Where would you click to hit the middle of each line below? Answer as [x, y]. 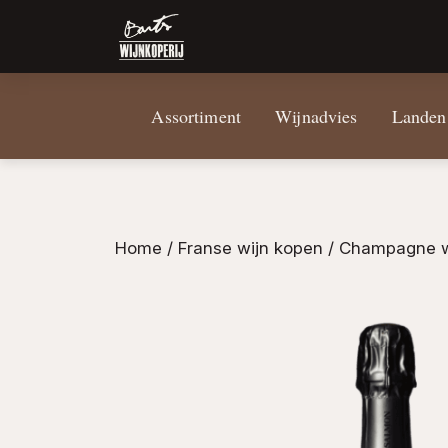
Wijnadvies [316, 116]
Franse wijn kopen [250, 248]
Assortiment [196, 116]
